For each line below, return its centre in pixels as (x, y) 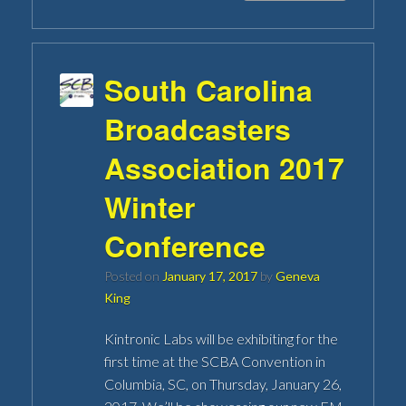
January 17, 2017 (210, 275)
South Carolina (209, 89)
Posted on (137, 275)
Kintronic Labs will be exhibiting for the (222, 338)
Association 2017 (225, 167)
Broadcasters (198, 128)
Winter (150, 206)
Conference (185, 245)
